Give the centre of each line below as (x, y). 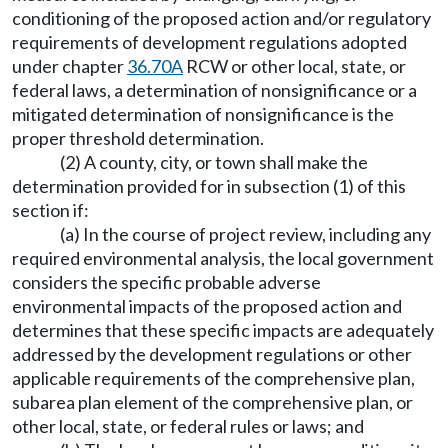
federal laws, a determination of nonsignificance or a (214, 90)
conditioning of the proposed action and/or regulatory (221, 18)
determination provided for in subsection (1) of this (209, 186)
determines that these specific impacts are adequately (223, 330)
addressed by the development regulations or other (212, 354)
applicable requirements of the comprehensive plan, (213, 378)
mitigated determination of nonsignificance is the (203, 114)
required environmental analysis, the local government (223, 258)
